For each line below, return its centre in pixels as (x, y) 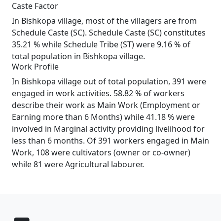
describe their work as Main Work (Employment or (106, 105)
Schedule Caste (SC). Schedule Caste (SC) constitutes (109, 33)
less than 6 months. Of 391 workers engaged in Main (110, 141)
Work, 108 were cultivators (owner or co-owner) (101, 152)
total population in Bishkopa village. (78, 56)
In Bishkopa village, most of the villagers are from (104, 21)
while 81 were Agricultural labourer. (78, 164)
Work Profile (35, 67)
